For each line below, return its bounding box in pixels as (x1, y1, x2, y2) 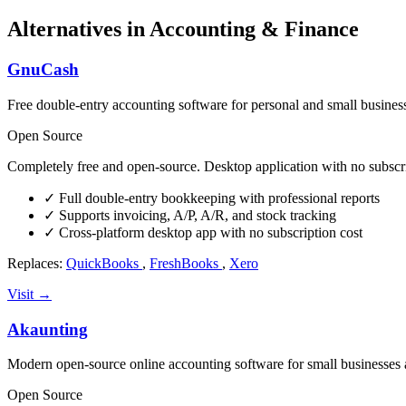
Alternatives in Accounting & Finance (7, 17, 359, 42)
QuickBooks (66, 255, 142, 271)
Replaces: (7, 255, 66, 271)
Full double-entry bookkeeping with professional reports (55, 189, 380, 206)
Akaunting (7, 319, 88, 339)
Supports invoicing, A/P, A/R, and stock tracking (55, 207, 336, 223)
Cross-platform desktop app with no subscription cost (55, 224, 362, 240)
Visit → (7, 285, 52, 302)
